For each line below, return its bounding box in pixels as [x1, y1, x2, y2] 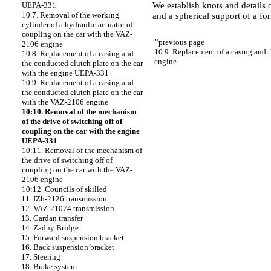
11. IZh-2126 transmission [21, 194, 107, 203]
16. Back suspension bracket [21, 243, 114, 252]
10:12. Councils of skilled [22, 184, 107, 194]
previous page [158, 37, 204, 47]
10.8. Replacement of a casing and [22, 49, 134, 58]
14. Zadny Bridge [21, 223, 79, 232]
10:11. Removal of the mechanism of [22, 146, 142, 155]
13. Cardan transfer [21, 214, 83, 223]
